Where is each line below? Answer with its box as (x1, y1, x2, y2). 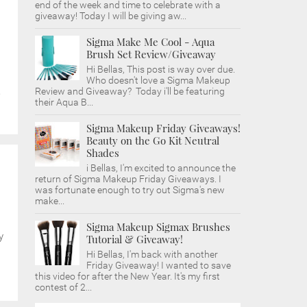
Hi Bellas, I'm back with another (86, 249, 218, 260)
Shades (86, 146, 119, 160)
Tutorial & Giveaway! (86, 232, 183, 246)
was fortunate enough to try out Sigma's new (35, 184, 225, 195)
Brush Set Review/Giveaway (86, 47, 216, 61)
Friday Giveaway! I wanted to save (86, 260, 231, 271)
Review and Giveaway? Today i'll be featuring (35, 86, 225, 97)
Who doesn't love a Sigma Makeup (86, 75, 230, 86)
